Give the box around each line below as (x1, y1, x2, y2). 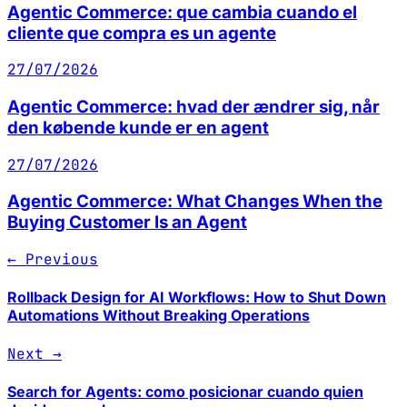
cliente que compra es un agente (7, 22, 276, 44)
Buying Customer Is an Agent (7, 212, 247, 233)
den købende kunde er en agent (7, 116, 269, 138)
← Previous (7, 250, 98, 270)
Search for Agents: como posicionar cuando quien (7, 382, 363, 401)
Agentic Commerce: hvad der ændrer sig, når (7, 95, 380, 117)
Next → (7, 343, 62, 363)
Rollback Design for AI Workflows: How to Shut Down (7, 288, 386, 307)
